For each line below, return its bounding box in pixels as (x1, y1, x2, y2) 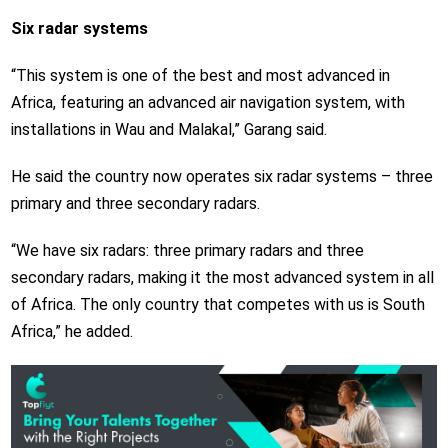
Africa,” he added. (10, 322, 133, 342)
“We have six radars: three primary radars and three (10, 241, 364, 261)
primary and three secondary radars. (10, 194, 260, 214)
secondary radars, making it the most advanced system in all (10, 268, 434, 288)
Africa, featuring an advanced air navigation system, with (10, 93, 405, 113)
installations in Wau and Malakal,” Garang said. (10, 120, 327, 140)
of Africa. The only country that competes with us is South (10, 295, 425, 315)
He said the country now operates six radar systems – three (10, 167, 433, 187)
